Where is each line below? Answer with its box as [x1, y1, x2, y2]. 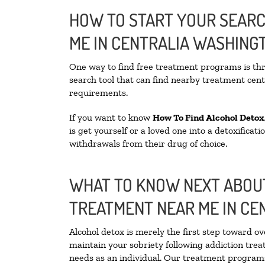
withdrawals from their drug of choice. [69, 138, 227, 150]
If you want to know [69, 112, 153, 124]
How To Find [153, 112, 206, 124]
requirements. [69, 87, 128, 99]
